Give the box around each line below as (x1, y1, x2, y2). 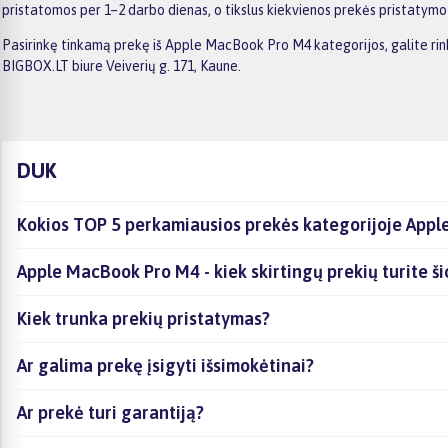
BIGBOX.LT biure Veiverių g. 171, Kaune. (2, 57, 241, 74)
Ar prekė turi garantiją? (17, 401, 204, 423)
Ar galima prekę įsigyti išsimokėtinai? (17, 354, 314, 376)
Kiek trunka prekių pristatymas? (17, 307, 270, 329)
